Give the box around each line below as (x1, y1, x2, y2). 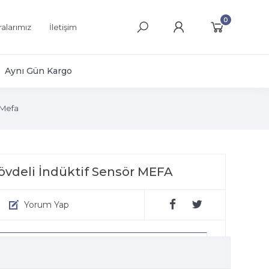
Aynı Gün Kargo (5, 65, 72, 76)
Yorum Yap (24, 199, 69, 210)
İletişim (49, 22, 77, 32)
